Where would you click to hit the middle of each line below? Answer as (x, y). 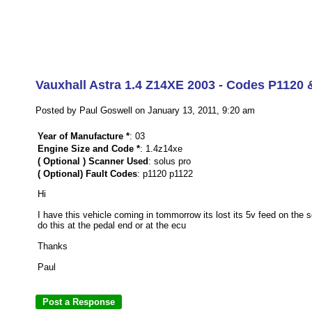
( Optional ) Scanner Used (93, 161)
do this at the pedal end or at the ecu (112, 225)
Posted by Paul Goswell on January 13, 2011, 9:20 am (145, 110)
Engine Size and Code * (89, 149)
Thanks (53, 246)
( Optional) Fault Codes (87, 174)
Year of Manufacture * (84, 136)
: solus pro (170, 161)
